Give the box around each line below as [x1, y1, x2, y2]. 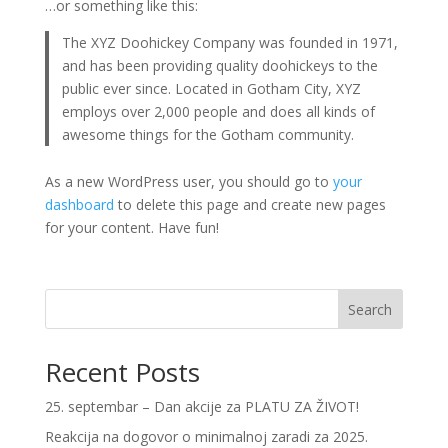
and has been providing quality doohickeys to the [62, 55, 379, 75]
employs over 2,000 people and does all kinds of [62, 101, 376, 121]
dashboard [44, 195, 114, 214]
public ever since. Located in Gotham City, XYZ [62, 78, 362, 98]
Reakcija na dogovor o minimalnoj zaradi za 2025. [44, 427, 368, 446]
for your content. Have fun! [44, 218, 219, 237]
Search [348, 299, 393, 319]
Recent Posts [44, 354, 200, 390]
